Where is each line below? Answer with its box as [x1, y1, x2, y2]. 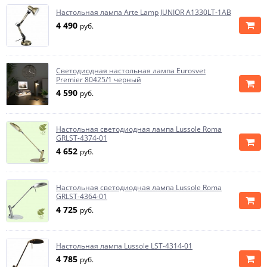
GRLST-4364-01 [56, 191, 107, 201]
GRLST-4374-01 [56, 133, 107, 143]
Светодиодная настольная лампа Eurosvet [56, 66, 206, 76]
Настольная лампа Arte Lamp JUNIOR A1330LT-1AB [56, 7, 231, 17]
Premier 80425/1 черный [56, 74, 141, 85]
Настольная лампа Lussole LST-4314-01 [56, 241, 193, 251]
